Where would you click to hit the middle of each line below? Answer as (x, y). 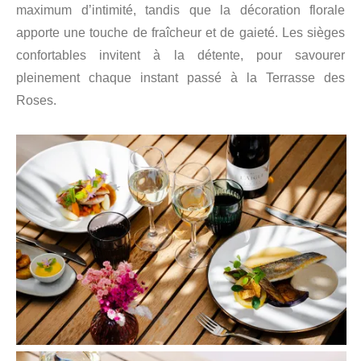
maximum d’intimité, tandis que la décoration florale (180, 10)
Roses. (36, 101)
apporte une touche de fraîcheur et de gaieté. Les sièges (180, 33)
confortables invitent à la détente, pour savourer (180, 56)
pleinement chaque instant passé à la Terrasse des (180, 78)
